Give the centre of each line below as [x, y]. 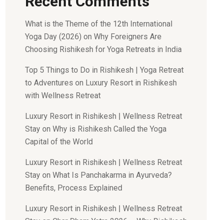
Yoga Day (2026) [53, 37]
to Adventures [49, 83]
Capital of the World [59, 142]
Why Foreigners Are [128, 37]
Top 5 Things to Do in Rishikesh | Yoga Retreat [104, 70]
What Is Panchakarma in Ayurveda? [112, 175]
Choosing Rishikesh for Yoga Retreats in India [103, 49]
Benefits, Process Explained [74, 188]
